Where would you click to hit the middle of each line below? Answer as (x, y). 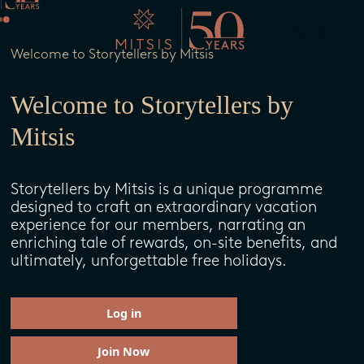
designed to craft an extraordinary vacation (163, 207)
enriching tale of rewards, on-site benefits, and (173, 243)
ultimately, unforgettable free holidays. (148, 260)
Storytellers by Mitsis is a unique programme (166, 189)
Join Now (124, 351)
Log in (123, 313)
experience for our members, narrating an (158, 225)
